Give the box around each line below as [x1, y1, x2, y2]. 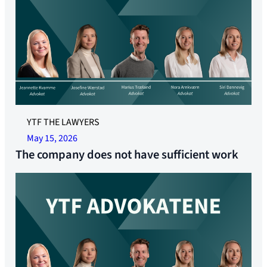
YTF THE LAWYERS [26, 115, 100, 129]
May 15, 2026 [26, 131, 77, 145]
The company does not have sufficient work [15, 145, 239, 163]
